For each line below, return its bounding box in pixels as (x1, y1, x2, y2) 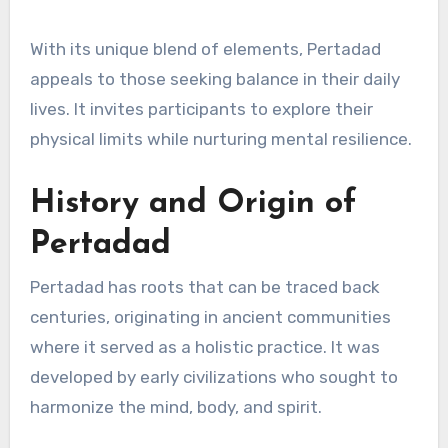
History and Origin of (29, 187, 357, 220)
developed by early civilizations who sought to (29, 367, 398, 388)
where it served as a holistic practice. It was (29, 337, 380, 358)
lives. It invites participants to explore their (29, 98, 373, 119)
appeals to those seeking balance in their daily (29, 68, 400, 89)
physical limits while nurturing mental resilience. (29, 128, 412, 149)
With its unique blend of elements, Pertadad (29, 38, 381, 59)
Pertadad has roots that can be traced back (29, 277, 380, 298)
